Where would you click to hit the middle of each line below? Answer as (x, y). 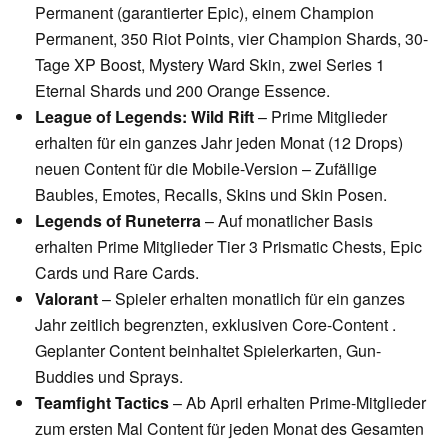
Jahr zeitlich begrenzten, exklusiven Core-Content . (215, 324)
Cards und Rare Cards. (117, 272)
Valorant (66, 298)
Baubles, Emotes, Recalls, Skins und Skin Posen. (211, 194)
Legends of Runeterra (118, 220)
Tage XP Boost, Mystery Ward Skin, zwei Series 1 (210, 64)
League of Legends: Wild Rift (144, 116)
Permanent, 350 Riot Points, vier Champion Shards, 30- (231, 38)
